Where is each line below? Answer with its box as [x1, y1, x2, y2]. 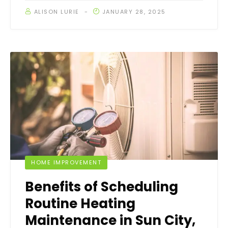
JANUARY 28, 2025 [102, 7, 166, 16]
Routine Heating [25, 194, 135, 213]
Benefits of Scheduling [25, 177, 178, 196]
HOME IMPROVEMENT [31, 158, 101, 166]
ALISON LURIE [34, 7, 79, 16]
